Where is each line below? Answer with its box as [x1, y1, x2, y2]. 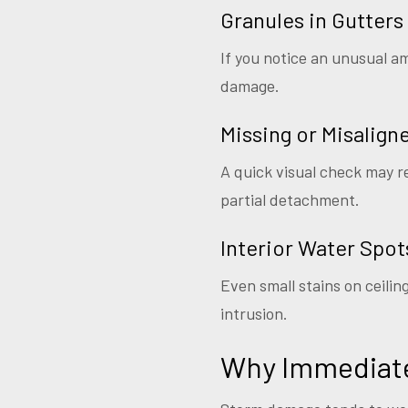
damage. [220, 76, 280, 97]
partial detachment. [220, 189, 360, 210]
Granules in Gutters [220, 6, 403, 34]
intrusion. [220, 303, 288, 324]
